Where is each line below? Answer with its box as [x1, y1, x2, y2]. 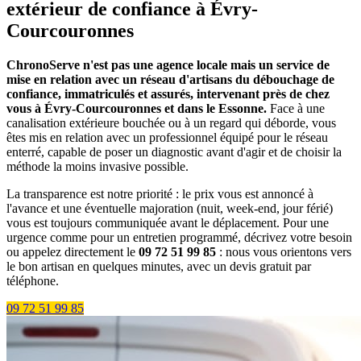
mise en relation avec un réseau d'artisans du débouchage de [6, 73, 334, 87]
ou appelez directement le [6, 245, 139, 259]
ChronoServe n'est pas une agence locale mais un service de [6, 58, 330, 73]
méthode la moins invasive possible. [6, 160, 189, 174]
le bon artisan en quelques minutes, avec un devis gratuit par [6, 259, 311, 274]
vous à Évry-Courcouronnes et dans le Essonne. [6, 102, 267, 116]
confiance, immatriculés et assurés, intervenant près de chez [6, 87, 330, 102]
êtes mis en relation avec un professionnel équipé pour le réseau [6, 131, 328, 145]
